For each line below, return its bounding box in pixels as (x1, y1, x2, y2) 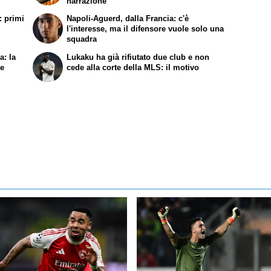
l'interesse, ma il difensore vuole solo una (67, 24, 224, 34)
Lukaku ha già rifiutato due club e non (67, 53, 210, 62)
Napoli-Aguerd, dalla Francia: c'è (67, 14, 189, 24)
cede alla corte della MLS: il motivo (67, 63, 200, 73)
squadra (67, 34, 97, 44)
